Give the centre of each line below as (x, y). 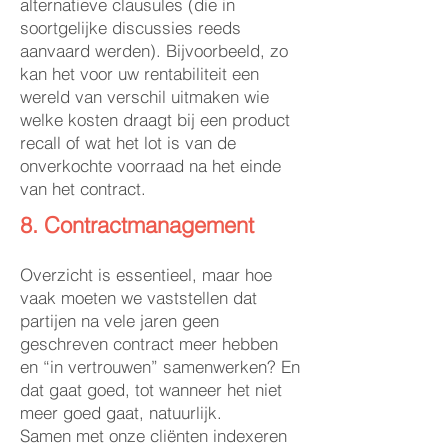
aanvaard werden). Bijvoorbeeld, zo (154, 50)
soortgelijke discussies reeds (130, 27)
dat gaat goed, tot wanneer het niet (151, 389)
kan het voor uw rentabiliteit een (139, 73)
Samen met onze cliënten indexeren (153, 435)
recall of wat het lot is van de (128, 142)
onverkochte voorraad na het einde (150, 165)
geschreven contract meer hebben (149, 343)
